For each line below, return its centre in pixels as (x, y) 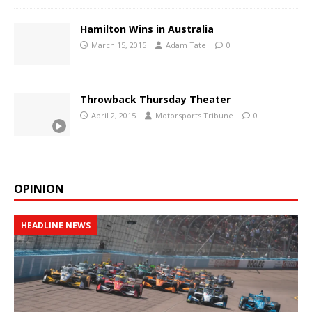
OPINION (39, 188)
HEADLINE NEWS (56, 225)
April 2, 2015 (114, 116)
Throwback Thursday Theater (155, 100)
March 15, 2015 (119, 45)
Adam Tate (186, 45)
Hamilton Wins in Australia (147, 29)
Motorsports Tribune (194, 116)
